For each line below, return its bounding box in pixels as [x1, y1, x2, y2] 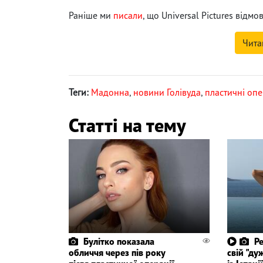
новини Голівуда [133, 86, 201, 99]
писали [113, 9, 143, 22]
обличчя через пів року [69, 247, 165, 259]
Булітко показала [83, 235, 154, 248]
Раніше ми [69, 9, 113, 22]
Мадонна [91, 86, 129, 99]
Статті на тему [69, 113, 186, 138]
